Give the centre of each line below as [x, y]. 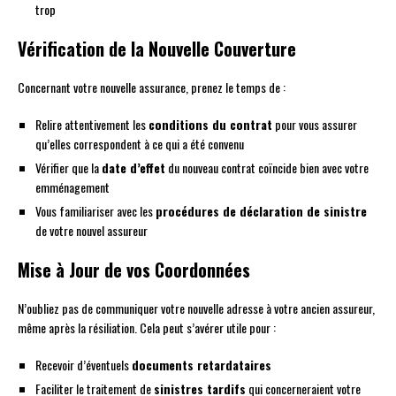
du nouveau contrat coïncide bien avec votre [267, 168]
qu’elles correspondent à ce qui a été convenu [140, 144]
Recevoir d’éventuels [84, 365]
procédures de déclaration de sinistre [261, 211]
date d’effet [133, 168]
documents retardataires [202, 365]
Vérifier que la [69, 168]
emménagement [72, 187]
